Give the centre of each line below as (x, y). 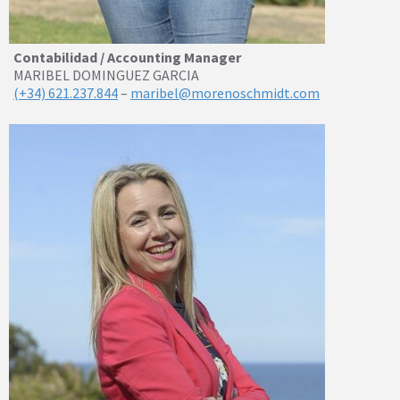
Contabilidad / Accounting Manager (127, 57)
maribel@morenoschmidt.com (225, 92)
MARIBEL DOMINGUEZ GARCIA (106, 75)
